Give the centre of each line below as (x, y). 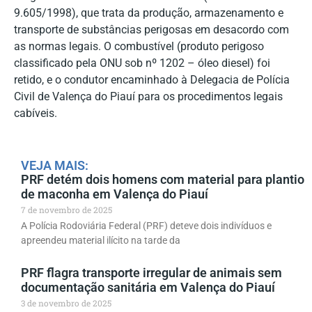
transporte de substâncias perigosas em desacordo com (151, 30)
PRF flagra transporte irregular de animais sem (151, 273)
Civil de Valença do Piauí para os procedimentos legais (148, 97)
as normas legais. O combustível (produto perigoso (139, 47)
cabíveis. (36, 114)
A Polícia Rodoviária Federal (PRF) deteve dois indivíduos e (146, 226)
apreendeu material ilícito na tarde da (101, 241)
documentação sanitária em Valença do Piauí (148, 288)
